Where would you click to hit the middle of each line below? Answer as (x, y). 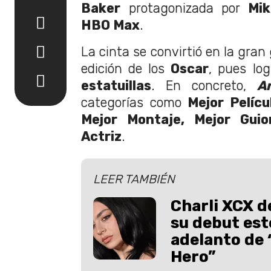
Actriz (101, 136)
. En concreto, (204, 85)
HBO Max (110, 25)
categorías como (135, 102)
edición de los (126, 68)
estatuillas (116, 85)
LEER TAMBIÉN (134, 179)
